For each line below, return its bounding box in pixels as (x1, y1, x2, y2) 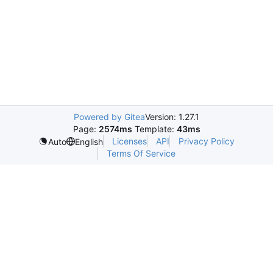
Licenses (112, 136, 147, 146)
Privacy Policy (179, 136, 235, 146)
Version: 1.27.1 (145, 112, 199, 122)
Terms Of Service (107, 148, 175, 158)
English (75, 136, 103, 147)
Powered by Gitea (74, 112, 145, 122)
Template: (132, 124, 177, 134)
